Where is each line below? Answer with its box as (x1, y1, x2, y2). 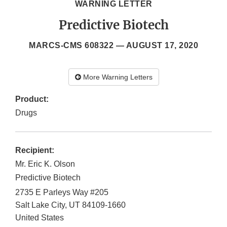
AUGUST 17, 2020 (126, 41, 198, 50)
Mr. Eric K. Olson (15, 160, 75, 169)
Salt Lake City (15, 201, 65, 210)
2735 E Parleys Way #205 (15, 188, 108, 197)
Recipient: (15, 146, 54, 155)
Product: (15, 95, 49, 104)
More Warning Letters (81, 73, 153, 82)
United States (15, 213, 64, 222)
